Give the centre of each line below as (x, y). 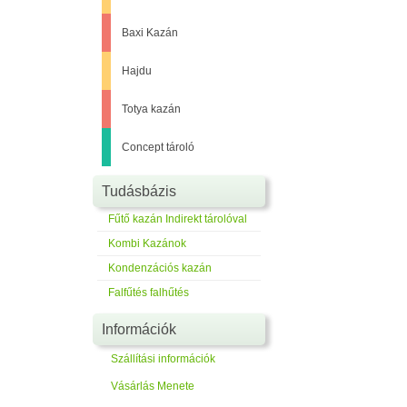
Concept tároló (158, 147)
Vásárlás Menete (153, 386)
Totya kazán (151, 109)
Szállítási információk (163, 359)
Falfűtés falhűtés (149, 293)
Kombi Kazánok (147, 243)
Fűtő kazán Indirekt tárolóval (178, 219)
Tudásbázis (139, 191)
